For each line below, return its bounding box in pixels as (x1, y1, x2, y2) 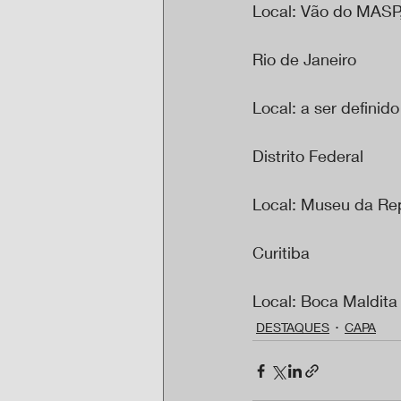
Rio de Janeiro (252, 49, 356, 70)
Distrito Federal (252, 146, 363, 166)
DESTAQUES (256, 319, 329, 335)
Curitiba (252, 243, 314, 263)
